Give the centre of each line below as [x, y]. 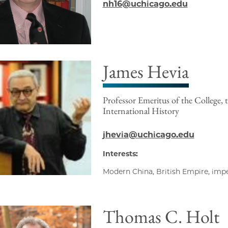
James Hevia [146, 72]
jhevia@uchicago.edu [148, 135]
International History [141, 111]
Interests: [120, 154]
